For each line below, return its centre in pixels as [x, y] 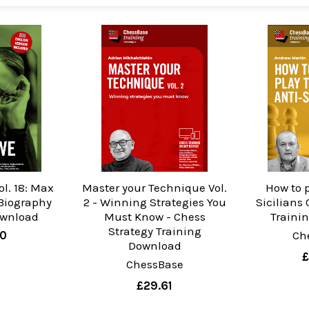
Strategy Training [154, 231]
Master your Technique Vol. [154, 188]
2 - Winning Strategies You [154, 202]
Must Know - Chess [154, 217]
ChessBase [154, 265]
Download [154, 246]
